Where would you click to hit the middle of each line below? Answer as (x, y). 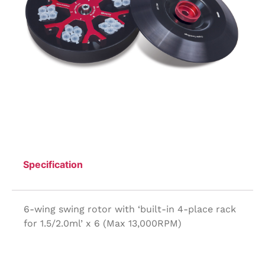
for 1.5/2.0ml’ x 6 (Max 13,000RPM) (103, 223)
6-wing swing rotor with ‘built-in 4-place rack (130, 209)
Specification (53, 164)
